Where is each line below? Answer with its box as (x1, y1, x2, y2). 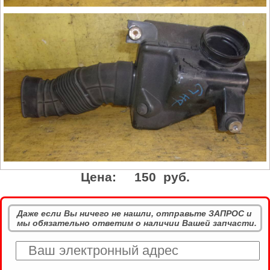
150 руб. (134, 169, 190, 184)
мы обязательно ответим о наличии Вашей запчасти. (17, 218, 257, 228)
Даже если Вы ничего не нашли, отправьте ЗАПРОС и (17, 208, 252, 218)
